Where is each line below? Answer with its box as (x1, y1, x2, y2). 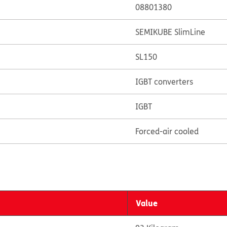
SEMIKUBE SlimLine (135, 26, 205, 37)
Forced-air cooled (135, 126, 199, 137)
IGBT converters (135, 76, 193, 87)
